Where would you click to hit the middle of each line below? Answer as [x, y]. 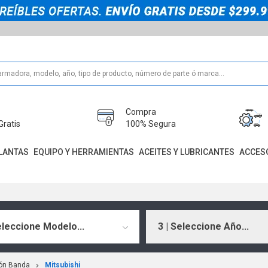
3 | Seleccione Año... [203, 226]
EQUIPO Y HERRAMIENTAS [83, 152]
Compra [141, 112]
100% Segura [151, 124]
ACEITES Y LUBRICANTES [186, 152]
